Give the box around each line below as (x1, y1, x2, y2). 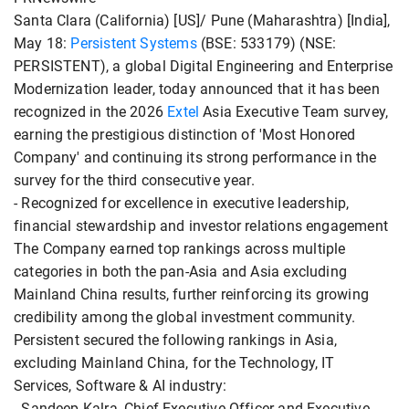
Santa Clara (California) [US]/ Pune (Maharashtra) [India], (14, 12, 391, 30)
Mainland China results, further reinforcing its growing (14, 286, 369, 304)
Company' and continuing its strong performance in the (14, 149, 377, 167)
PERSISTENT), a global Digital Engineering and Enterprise (14, 58, 393, 76)
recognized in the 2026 (14, 103, 168, 121)
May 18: (14, 35, 71, 53)
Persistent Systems (70, 35, 197, 53)
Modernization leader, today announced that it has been (14, 80, 380, 99)
